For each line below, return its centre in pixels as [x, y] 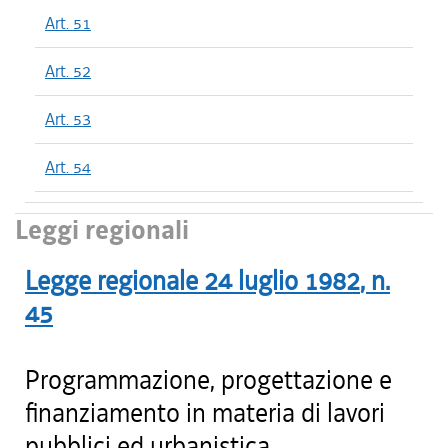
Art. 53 [68, 119]
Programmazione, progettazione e [208, 380]
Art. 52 [68, 71]
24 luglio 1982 [282, 281]
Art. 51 [68, 23]
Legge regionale [111, 281]
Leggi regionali [102, 230]
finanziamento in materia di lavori [205, 413]
